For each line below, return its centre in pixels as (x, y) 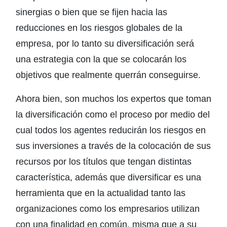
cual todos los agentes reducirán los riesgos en (111, 130)
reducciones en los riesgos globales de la (99, 28)
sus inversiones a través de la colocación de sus (113, 146)
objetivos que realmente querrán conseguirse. (108, 75)
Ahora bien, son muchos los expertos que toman (113, 99)
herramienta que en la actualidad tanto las (101, 193)
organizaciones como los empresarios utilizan (108, 209)
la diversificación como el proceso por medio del (113, 115)
